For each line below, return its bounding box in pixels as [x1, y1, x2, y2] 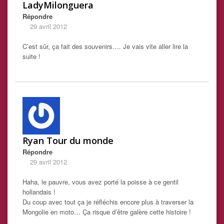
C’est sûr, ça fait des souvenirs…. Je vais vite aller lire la [22, 41, 188, 51]
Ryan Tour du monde [22, 134, 113, 147]
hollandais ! [22, 187, 55, 197]
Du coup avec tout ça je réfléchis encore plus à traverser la [22, 197, 193, 207]
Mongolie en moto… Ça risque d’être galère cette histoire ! [22, 207, 191, 217]
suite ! [22, 51, 40, 61]
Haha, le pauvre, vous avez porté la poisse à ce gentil [22, 177, 178, 187]
